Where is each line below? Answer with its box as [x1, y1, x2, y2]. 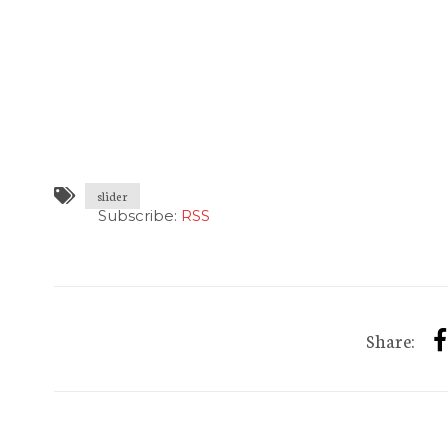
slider [96, 187, 128, 204]
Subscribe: [97, 206, 181, 225]
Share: [366, 327, 416, 353]
